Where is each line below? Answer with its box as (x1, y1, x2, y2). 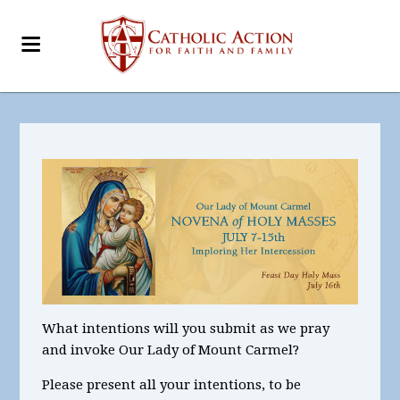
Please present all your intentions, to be (42, 377, 302, 393)
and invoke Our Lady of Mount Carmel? (42, 342, 300, 358)
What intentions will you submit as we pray (42, 321, 330, 337)
